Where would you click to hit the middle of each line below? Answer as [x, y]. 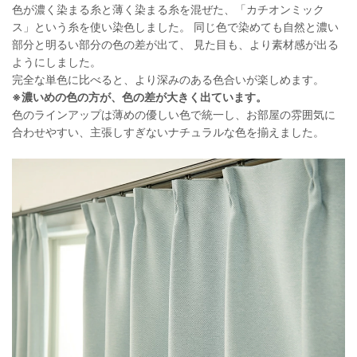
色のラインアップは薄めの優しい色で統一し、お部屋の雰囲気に [174, 115]
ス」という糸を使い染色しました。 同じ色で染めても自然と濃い [175, 27]
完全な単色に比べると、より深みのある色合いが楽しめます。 [168, 80]
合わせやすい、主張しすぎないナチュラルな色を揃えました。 [168, 132]
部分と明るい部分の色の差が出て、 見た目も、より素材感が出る [175, 45]
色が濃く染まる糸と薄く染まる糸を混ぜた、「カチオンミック [168, 10]
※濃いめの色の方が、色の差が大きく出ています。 [139, 97]
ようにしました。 [57, 62]
